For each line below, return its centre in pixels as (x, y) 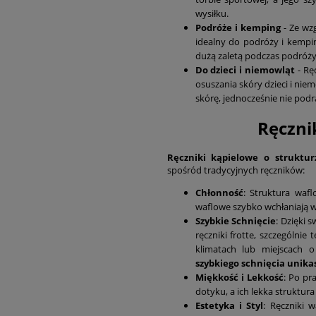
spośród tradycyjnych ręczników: (236, 170)
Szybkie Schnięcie (236, 221)
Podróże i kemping (238, 28)
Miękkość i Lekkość (239, 278)
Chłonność (219, 193)
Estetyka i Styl (229, 306)
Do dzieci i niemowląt (245, 70)
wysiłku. (212, 14)
